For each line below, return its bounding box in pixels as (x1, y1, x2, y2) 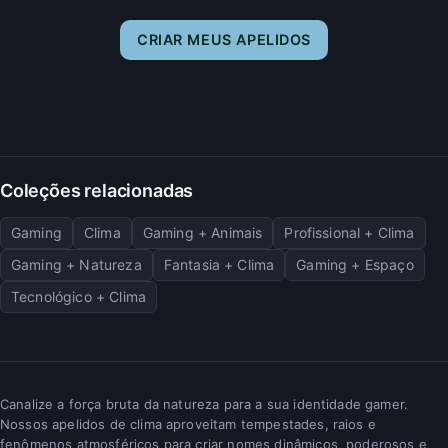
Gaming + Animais (142, 223, 263, 241)
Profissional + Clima (284, 223, 415, 241)
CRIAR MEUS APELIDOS (137, 30, 311, 48)
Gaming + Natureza (11, 255, 142, 273)
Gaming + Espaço (296, 255, 414, 273)
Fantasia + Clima (163, 255, 275, 273)
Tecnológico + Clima (11, 287, 147, 305)
